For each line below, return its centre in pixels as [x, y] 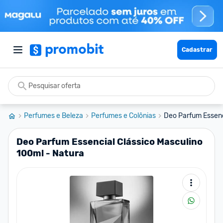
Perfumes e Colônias [123, 116]
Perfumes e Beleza [54, 116]
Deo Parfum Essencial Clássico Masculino [110, 142]
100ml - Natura [50, 153]
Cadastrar [197, 50]
